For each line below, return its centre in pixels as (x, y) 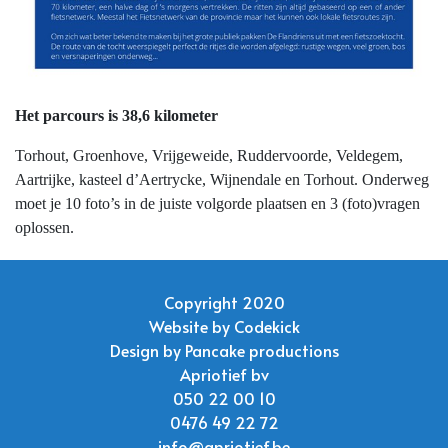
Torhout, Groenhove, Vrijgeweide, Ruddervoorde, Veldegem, (209, 155)
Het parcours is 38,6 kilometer (116, 115)
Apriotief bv (224, 373)
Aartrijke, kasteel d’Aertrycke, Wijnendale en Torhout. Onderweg (222, 179)
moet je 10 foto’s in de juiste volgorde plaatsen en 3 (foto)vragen (217, 203)
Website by (191, 325)
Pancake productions (261, 349)
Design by (147, 349)
